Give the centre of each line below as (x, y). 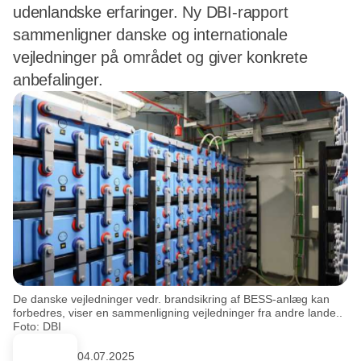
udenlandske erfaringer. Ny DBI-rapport (151, 12)
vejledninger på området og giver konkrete (160, 57)
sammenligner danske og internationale (150, 35)
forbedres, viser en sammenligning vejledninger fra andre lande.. (178, 313)
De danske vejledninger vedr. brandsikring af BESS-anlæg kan (171, 299)
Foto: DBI (37, 327)
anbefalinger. (58, 80)
